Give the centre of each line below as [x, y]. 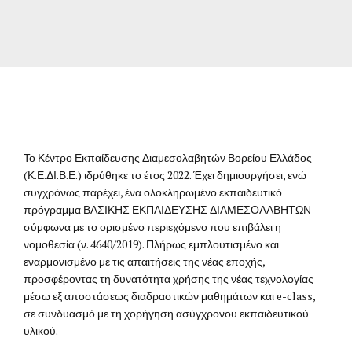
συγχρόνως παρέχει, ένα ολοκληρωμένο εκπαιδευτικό [153, 192]
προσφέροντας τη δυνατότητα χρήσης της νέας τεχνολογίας [169, 279]
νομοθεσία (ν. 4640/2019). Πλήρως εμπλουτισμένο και [151, 244]
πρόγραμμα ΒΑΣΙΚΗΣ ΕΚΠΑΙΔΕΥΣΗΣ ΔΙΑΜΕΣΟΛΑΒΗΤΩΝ [167, 210]
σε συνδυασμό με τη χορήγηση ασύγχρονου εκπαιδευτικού [166, 313]
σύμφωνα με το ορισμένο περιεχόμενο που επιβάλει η [152, 227]
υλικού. [40, 331]
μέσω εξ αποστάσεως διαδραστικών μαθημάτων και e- [155, 296]
